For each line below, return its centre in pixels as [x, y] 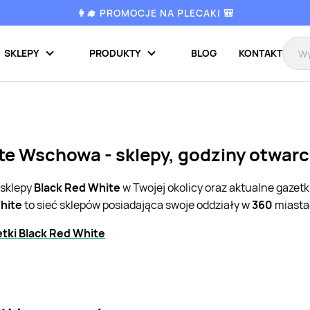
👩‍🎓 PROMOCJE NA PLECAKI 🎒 [155, 12]
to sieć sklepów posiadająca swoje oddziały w [137, 205]
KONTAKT [261, 53]
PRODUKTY [115, 53]
